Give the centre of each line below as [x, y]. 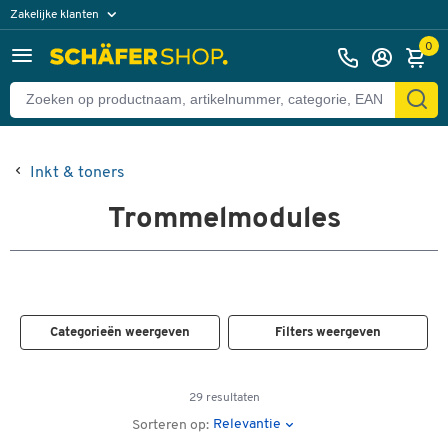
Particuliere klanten [72, 42]
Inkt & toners [77, 173]
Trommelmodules [224, 219]
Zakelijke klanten [56, 14]
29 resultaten [224, 398]
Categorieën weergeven [119, 332]
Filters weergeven [328, 332]
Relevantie [247, 424]
